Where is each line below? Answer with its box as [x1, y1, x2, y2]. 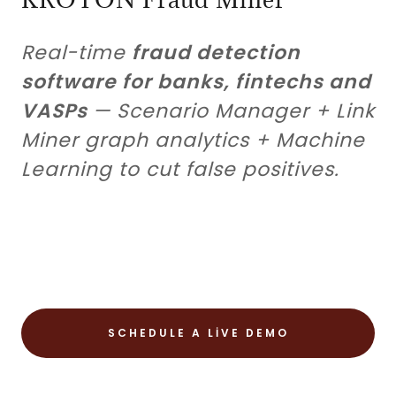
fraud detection [132, 39, 301, 66]
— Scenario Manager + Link [93, 97, 375, 125]
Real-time [21, 39, 132, 66]
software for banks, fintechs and [21, 68, 371, 95]
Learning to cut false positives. [21, 156, 339, 183]
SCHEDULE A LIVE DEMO [107, 325, 289, 340]
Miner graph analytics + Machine [21, 126, 365, 154]
